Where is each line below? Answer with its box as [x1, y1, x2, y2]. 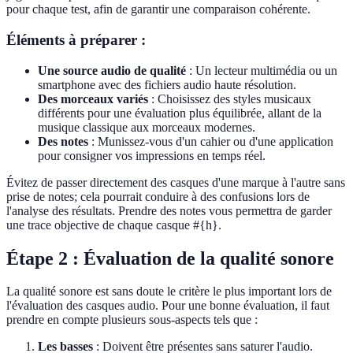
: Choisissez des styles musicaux [148, 91, 311, 106]
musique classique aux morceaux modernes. [38, 120, 255, 134]
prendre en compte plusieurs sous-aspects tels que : [6, 313, 258, 327]
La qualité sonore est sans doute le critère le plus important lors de [6, 284, 332, 299]
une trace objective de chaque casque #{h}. [6, 217, 221, 232]
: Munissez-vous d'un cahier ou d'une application [88, 134, 333, 148]
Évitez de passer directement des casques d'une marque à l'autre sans [6, 175, 345, 189]
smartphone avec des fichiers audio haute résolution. [38, 77, 296, 91]
